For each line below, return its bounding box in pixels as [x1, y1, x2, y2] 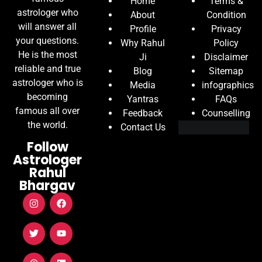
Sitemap [209, 65, 244, 77]
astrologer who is [12, 77, 83, 89]
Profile [129, 23, 156, 35]
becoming [27, 91, 68, 103]
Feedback [123, 108, 163, 119]
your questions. [16, 35, 80, 47]
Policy [213, 37, 239, 49]
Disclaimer [204, 51, 249, 63]
